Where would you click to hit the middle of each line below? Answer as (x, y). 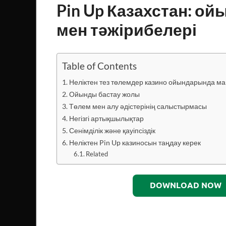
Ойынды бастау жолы (104, 94)
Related (97, 154)
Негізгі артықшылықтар (106, 118)
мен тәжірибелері (127, 29)
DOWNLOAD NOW (185, 185)
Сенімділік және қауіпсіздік (112, 130)
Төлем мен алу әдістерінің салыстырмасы (138, 106)
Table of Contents (99, 66)
